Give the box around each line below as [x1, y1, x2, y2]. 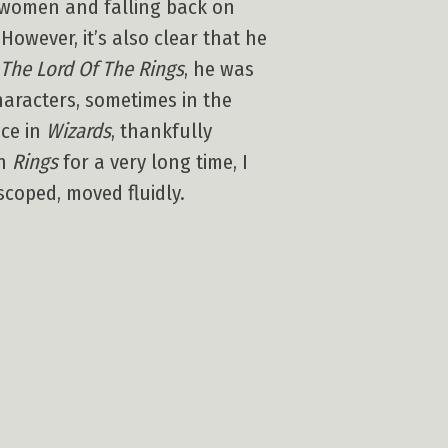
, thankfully [111, 118, 212, 144]
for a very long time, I [58, 149, 248, 175]
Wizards [46, 118, 111, 144]
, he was [184, 56, 254, 82]
